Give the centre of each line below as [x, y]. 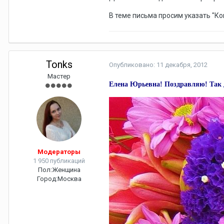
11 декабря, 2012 [182, 65]
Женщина [66, 170]
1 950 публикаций [59, 161]
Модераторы [59, 152]
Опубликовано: [133, 65]
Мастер [59, 76]
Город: [47, 179]
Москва [69, 179]
